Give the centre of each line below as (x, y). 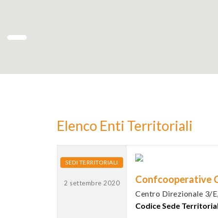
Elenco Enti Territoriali (125, 126)
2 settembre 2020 (92, 183)
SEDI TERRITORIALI (92, 162)
